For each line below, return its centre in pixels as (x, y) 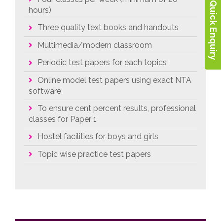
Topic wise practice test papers (94, 154)
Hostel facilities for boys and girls (98, 137)
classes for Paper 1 (63, 119)
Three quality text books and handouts (108, 28)
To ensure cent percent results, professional (117, 108)
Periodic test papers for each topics (102, 63)
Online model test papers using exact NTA (114, 80)
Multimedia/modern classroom (95, 45)
